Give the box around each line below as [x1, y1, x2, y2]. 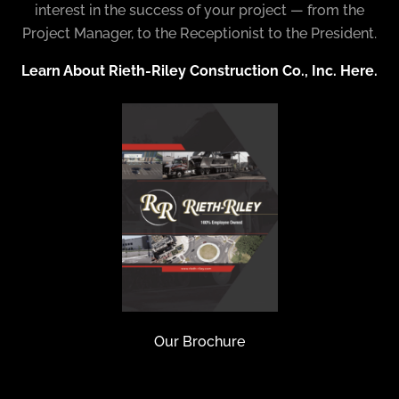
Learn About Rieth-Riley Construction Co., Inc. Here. [21, 62, 378, 80]
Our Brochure [154, 332, 245, 350]
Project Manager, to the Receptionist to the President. [22, 24, 377, 42]
